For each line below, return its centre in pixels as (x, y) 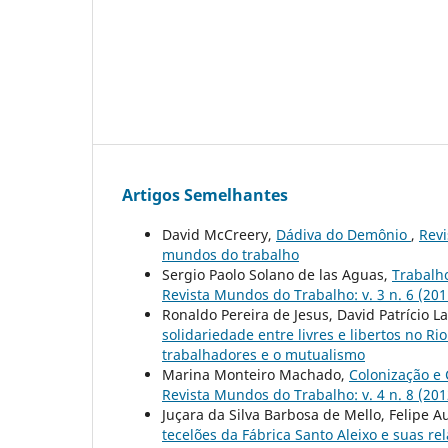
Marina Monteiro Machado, (255, 375)
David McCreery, (219, 235)
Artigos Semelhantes (205, 195)
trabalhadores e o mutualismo (263, 355)
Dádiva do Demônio (343, 235)
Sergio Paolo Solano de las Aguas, (277, 275)
